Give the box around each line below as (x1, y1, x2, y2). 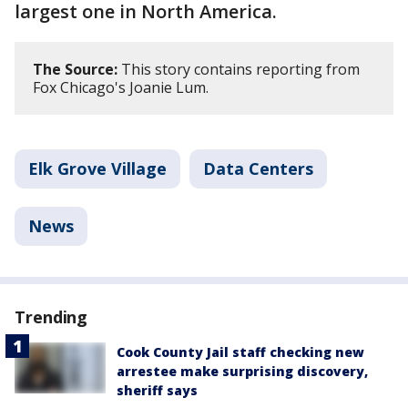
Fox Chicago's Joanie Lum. (33, 77, 209, 97)
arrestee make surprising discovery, (117, 362, 368, 380)
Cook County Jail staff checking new (117, 343, 364, 361)
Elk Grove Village (28, 158, 167, 179)
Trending (15, 306, 88, 328)
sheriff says (117, 382, 198, 399)
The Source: (33, 59, 117, 79)
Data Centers (203, 158, 313, 179)
